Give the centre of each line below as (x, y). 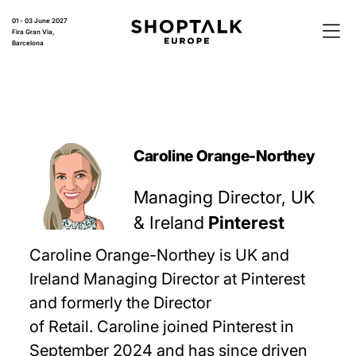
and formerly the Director (121, 303)
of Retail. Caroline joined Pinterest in (162, 327)
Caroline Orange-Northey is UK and (160, 255)
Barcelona (28, 43)
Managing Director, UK (224, 197)
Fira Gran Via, (33, 32)
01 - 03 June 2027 (40, 21)
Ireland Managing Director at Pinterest (168, 279)
